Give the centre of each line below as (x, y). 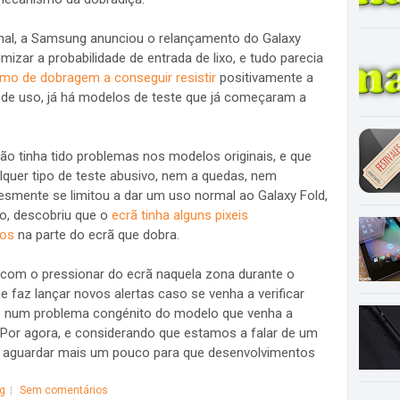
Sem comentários (63, 390)
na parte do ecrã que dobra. (96, 235)
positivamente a (264, 78)
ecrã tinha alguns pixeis (179, 215)
